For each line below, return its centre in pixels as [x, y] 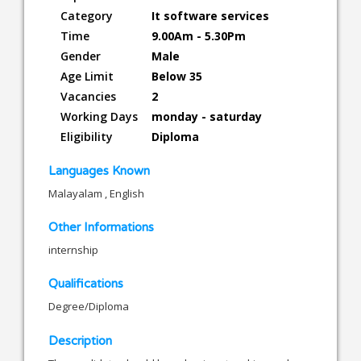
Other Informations [101, 227]
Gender [81, 56]
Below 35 [177, 76]
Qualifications [86, 283]
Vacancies [88, 96]
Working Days [99, 116]
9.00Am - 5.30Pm [199, 35]
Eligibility [87, 136]
